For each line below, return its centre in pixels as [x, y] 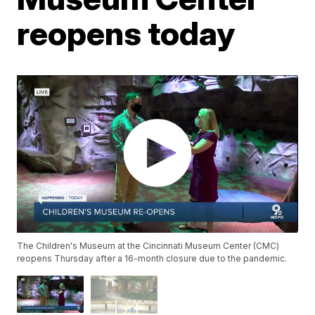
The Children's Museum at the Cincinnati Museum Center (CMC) [148, 246]
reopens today [126, 33]
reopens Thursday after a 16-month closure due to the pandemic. [152, 259]
